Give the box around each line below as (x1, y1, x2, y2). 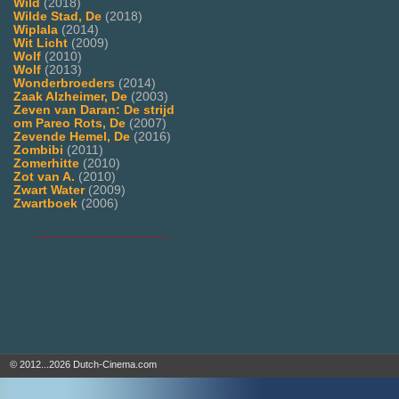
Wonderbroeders (13, 76, 115, 90)
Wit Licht (13, 36, 68, 50)
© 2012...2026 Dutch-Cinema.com (4, 359, 157, 370)
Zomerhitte (13, 156, 79, 170)
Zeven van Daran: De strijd (13, 102, 175, 117)
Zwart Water (13, 183, 85, 197)
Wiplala (13, 22, 58, 37)
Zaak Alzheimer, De (13, 89, 127, 103)
